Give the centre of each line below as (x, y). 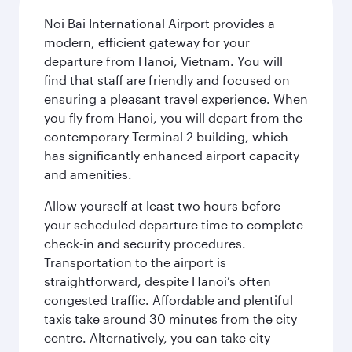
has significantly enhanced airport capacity (172, 155)
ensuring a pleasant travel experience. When (176, 99)
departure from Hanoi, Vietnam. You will (163, 61)
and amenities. (88, 174)
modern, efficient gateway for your (147, 42)
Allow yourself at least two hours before (162, 205)
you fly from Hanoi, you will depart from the (173, 117)
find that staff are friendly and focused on (167, 80)
